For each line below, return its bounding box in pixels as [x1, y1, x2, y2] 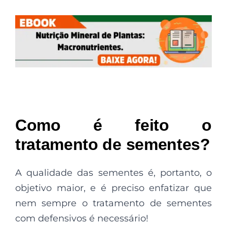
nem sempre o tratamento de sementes [15, 197, 212, 209]
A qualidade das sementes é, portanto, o [15, 167, 212, 178]
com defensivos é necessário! [15, 212, 148, 224]
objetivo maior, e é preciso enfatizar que [15, 182, 212, 194]
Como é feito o [15, 116, 212, 134]
